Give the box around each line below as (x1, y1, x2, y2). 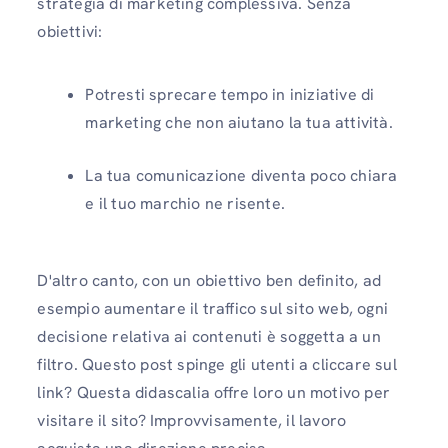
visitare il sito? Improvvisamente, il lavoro (37, 410, 347, 432)
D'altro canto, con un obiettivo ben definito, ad (37, 270, 381, 292)
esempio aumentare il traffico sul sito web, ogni (37, 298, 388, 320)
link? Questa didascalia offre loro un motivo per (37, 382, 390, 404)
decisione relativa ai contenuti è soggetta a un (37, 326, 381, 348)
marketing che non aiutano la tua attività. (85, 112, 393, 134)
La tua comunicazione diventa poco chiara (85, 165, 398, 187)
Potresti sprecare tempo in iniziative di (85, 84, 375, 106)
